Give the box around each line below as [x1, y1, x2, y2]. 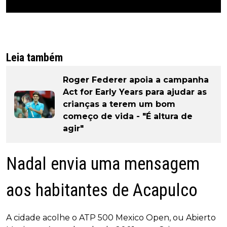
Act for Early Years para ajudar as [63, 87, 207, 97]
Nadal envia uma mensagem [6, 154, 200, 175]
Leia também [6, 51, 63, 64]
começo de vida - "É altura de [63, 111, 193, 122]
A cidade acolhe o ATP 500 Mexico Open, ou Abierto [6, 213, 216, 223]
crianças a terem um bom [63, 99, 175, 109]
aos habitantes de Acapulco [6, 180, 198, 201]
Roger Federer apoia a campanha [63, 75, 209, 85]
